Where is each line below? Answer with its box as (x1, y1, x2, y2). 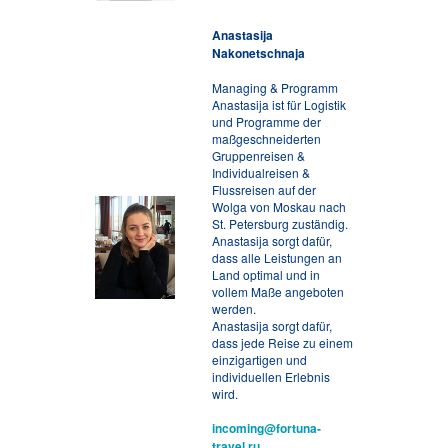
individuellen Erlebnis (212, 368, 330, 385)
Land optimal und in (212, 266, 320, 283)
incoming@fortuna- (212, 419, 321, 437)
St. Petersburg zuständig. (212, 215, 348, 232)
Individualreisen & (212, 164, 310, 181)
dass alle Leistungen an (212, 249, 342, 266)
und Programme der (212, 113, 321, 130)
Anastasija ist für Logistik (212, 96, 346, 113)
